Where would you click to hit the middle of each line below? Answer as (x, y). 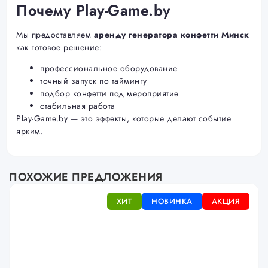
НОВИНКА (172, 201)
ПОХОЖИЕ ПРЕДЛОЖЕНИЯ (86, 177)
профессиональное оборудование (109, 68)
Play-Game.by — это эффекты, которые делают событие (124, 119)
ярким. (30, 131)
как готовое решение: (59, 47)
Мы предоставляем (55, 34)
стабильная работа (78, 106)
